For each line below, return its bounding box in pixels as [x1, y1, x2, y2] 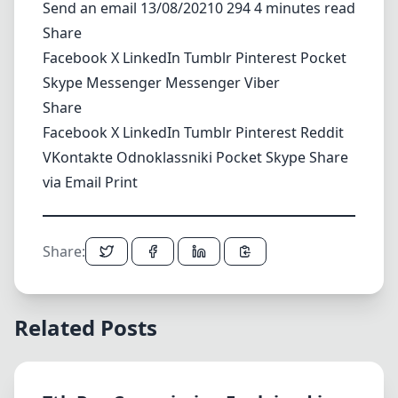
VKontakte [43, 147, 116, 167]
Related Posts [14, 313, 157, 342]
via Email [43, 172, 105, 192]
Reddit [300, 123, 344, 142]
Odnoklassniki [116, 147, 216, 167]
